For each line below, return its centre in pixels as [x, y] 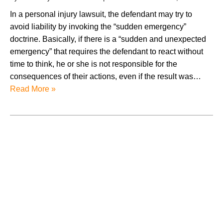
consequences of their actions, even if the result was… [106, 76]
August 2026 [44, 174]
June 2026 [41, 199]
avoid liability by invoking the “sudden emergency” [98, 26]
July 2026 [39, 187]
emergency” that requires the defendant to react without [107, 51]
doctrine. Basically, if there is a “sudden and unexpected [108, 39]
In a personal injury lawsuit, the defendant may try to [101, 14]
